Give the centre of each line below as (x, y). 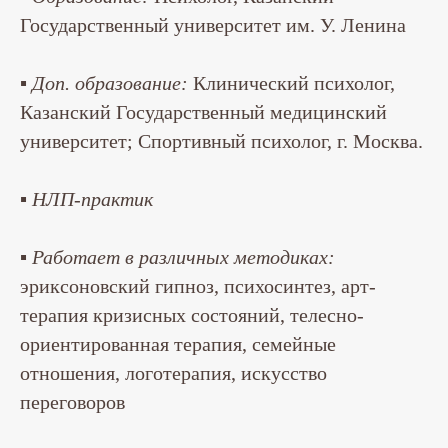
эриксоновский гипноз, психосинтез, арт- (198, 286)
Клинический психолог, (291, 83)
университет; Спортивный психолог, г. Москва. (221, 141)
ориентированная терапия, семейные (178, 344)
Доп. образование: (110, 83)
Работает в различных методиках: (183, 257)
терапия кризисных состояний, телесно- (192, 315)
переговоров (72, 402)
